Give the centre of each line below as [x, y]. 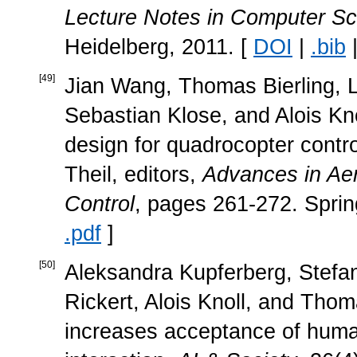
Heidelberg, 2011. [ [159, 47]
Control [100, 204]
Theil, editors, [133, 174]
